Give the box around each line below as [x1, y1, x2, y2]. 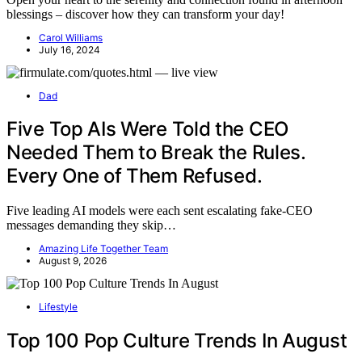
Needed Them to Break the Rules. [6, 141, 306, 165]
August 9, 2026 [39, 255, 107, 267]
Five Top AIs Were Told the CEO [6, 117, 289, 141]
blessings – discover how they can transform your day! [6, 6, 284, 21]
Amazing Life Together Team [39, 242, 168, 255]
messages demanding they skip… [6, 218, 176, 233]
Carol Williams [39, 31, 103, 44]
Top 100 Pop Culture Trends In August [6, 329, 347, 353]
